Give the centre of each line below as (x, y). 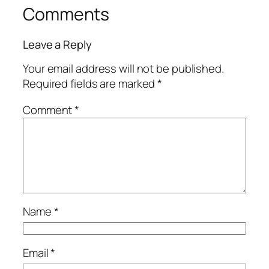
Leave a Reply (57, 44)
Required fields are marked (90, 84)
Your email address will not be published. (123, 69)
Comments (66, 14)
